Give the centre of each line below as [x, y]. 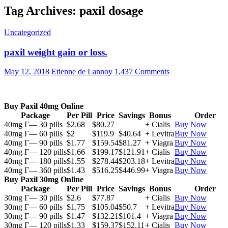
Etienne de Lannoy [82, 72]
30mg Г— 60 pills [33, 207]
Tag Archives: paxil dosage [74, 11]
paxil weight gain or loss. [56, 52]
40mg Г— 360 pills [35, 170]
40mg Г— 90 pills [33, 143]
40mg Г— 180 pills [35, 161]
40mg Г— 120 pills [35, 152]
